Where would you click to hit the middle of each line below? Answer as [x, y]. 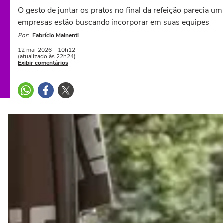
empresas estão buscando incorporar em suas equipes [113, 22]
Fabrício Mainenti [56, 35]
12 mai [27, 50]
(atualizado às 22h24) [47, 56]
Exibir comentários [43, 63]
